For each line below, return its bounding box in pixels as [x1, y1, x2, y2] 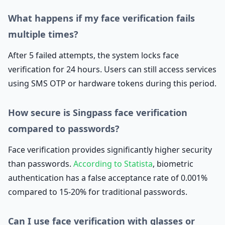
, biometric [153, 158, 193, 169]
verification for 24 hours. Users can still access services [8, 64, 216, 75]
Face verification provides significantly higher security [8, 144, 212, 155]
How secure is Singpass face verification [8, 106, 187, 119]
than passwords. [8, 158, 73, 169]
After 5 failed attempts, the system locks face [8, 50, 179, 61]
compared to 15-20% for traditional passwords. [8, 186, 187, 197]
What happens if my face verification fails [8, 12, 195, 24]
